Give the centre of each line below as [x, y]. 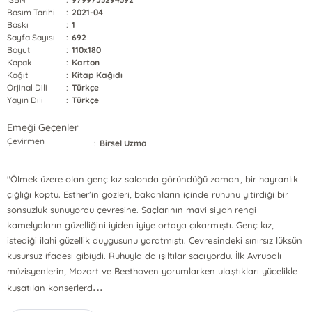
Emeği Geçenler [43, 127]
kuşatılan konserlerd [50, 288]
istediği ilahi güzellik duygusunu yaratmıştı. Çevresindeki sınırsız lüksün [155, 240]
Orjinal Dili [28, 87]
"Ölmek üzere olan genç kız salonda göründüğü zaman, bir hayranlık [153, 179]
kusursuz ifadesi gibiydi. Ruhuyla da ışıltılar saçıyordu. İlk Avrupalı [144, 256]
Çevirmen [26, 141]
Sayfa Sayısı [31, 37]
